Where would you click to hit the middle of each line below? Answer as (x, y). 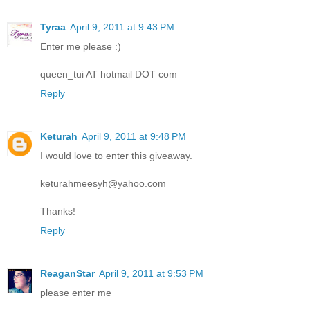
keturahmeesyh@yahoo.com (103, 183)
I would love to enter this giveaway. (116, 155)
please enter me (76, 292)
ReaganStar (67, 273)
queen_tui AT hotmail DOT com (109, 74)
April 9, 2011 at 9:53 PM (151, 273)
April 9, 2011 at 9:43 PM (122, 27)
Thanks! (58, 211)
